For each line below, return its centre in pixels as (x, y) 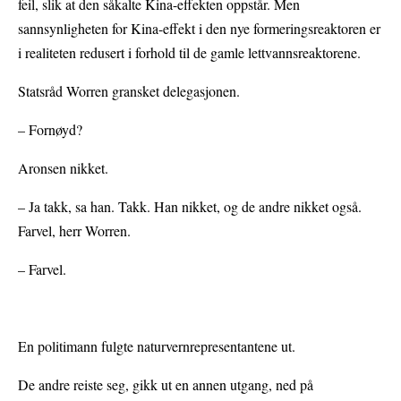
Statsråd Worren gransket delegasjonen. (129, 91)
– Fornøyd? (50, 130)
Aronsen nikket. (63, 168)
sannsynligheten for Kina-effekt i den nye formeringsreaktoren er (199, 29)
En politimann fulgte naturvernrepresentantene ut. (157, 346)
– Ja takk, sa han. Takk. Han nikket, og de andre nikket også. (190, 207)
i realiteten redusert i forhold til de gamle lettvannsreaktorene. (189, 53)
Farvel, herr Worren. (74, 231)
